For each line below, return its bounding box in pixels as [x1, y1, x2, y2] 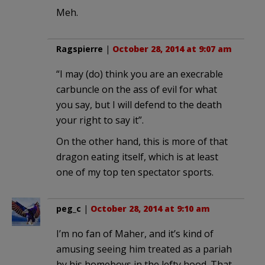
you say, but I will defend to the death [56, 98, 222, 111]
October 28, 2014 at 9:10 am [91, 202, 210, 214]
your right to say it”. [56, 113, 144, 127]
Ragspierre [56, 43, 103, 54]
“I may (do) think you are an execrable [56, 67, 223, 80]
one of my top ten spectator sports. [56, 165, 214, 179]
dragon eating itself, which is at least [56, 150, 218, 163]
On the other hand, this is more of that [56, 134, 228, 148]
